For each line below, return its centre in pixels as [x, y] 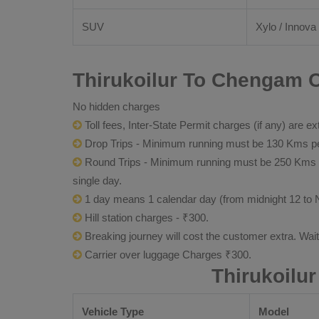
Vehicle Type [113, 312]
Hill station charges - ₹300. [145, 218]
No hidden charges [116, 106]
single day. [97, 181]
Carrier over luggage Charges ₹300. [167, 255]
